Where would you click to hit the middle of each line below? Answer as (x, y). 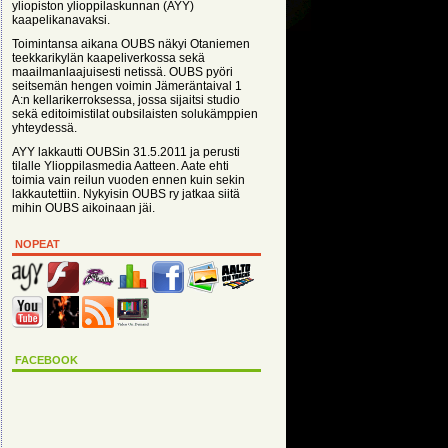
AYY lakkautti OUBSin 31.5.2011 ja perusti (126, 152)
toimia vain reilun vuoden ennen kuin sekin (128, 180)
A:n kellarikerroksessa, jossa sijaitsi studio (126, 100)
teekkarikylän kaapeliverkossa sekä (108, 58)
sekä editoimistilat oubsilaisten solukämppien (135, 114)
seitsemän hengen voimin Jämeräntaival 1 (127, 86)
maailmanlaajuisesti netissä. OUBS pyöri (122, 72)
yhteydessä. (44, 128)
